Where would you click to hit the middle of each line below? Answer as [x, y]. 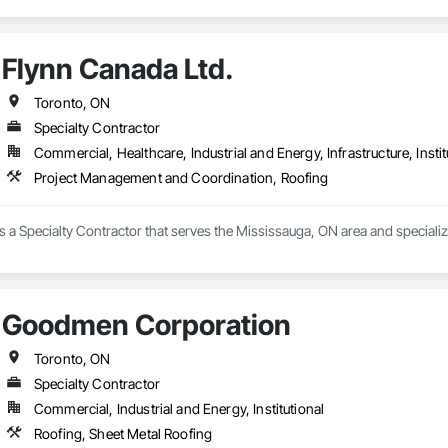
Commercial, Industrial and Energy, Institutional [179, 409]
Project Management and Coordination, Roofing [181, 178]
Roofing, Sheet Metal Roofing [123, 434]
